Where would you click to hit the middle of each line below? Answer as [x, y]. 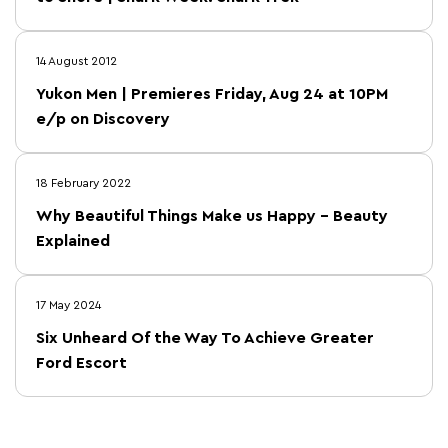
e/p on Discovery [103, 119]
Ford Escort [81, 363]
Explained [73, 241]
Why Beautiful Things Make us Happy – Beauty [212, 216]
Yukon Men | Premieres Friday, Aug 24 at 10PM [212, 94]
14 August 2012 [76, 61]
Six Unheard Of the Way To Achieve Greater [205, 338]
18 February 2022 [83, 183]
